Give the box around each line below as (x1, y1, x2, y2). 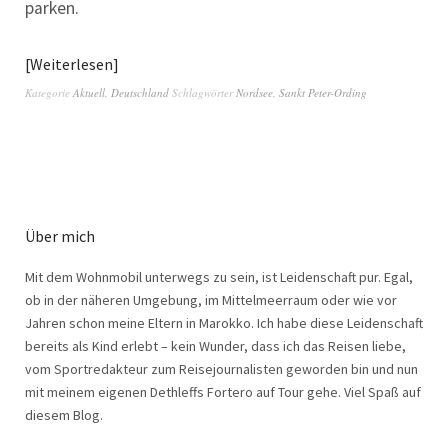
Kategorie (25, 85, 73, 100)
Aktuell (73, 85, 105, 100)
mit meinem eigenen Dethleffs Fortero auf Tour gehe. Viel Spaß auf (25, 383, 421, 401)
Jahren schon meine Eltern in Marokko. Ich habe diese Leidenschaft (25, 314, 423, 332)
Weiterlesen (30, 54, 113, 74)
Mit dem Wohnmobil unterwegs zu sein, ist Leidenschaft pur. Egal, (25, 268, 413, 286)
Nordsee (236, 85, 273, 100)
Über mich (25, 226, 95, 246)
